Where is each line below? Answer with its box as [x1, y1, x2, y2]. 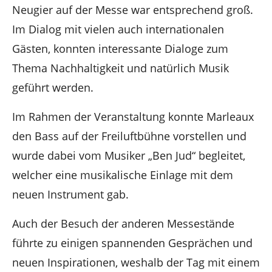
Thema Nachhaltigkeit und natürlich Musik [12, 60, 229, 75]
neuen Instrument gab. [12, 186, 129, 202]
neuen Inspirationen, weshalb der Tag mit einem [12, 254, 260, 270]
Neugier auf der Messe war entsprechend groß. [12, 2, 253, 17]
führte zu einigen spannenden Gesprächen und [12, 235, 253, 250]
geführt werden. [12, 80, 93, 95]
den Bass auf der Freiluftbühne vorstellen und [12, 128, 246, 143]
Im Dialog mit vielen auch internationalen [12, 21, 224, 36]
